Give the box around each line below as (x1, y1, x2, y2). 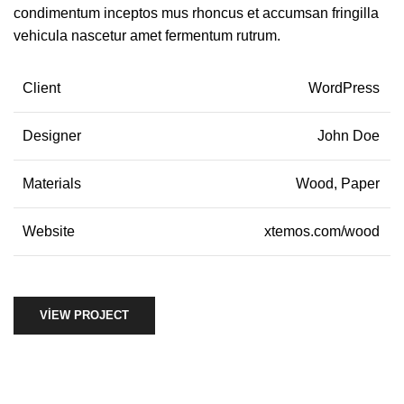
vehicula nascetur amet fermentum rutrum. (14, 28, 280, 43)
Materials (23, 176, 81, 191)
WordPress (308, 80, 380, 96)
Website (23, 224, 75, 239)
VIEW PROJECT (39, 308, 129, 322)
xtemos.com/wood (264, 224, 380, 239)
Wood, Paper (296, 176, 380, 191)
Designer (23, 128, 81, 143)
